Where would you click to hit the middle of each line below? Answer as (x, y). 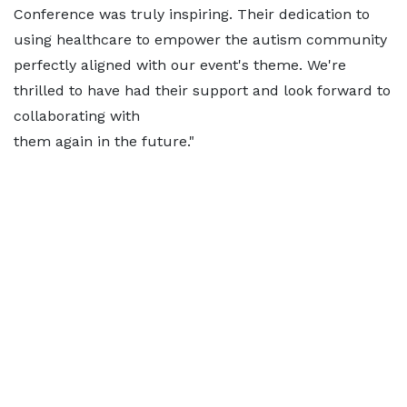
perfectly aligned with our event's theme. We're (180, 65)
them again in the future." (104, 141)
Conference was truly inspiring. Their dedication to (192, 14)
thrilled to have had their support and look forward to (202, 90)
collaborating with (77, 116)
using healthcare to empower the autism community (200, 40)
